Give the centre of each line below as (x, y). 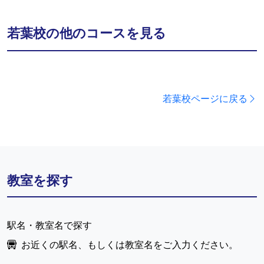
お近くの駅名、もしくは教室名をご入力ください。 (130, 245)
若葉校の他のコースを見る (87, 33)
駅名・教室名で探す (49, 225)
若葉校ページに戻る (205, 98)
